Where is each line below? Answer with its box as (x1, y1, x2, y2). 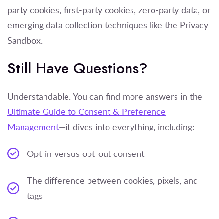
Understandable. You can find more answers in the (7, 90, 202, 102)
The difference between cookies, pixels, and (27, 174, 198, 186)
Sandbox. (7, 34, 43, 46)
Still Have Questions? (7, 58, 148, 79)
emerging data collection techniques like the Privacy (7, 19, 208, 31)
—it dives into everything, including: (59, 120, 199, 132)
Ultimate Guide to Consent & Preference (7, 105, 166, 117)
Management (7, 120, 59, 132)
